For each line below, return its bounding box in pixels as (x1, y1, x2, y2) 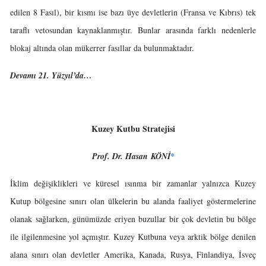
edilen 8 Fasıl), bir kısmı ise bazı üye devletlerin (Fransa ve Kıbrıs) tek (10, 7, 256, 18)
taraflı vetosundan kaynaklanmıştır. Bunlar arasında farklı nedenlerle (10, 24, 256, 36)
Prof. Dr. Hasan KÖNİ (91, 150, 170, 162)
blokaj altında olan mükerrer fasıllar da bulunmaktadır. (10, 42, 194, 53)
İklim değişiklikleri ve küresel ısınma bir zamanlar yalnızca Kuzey (10, 178, 256, 189)
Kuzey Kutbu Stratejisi (91, 122, 175, 135)
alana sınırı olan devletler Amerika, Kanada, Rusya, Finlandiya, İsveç (10, 249, 256, 260)
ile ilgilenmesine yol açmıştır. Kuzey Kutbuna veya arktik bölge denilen (10, 231, 256, 242)
